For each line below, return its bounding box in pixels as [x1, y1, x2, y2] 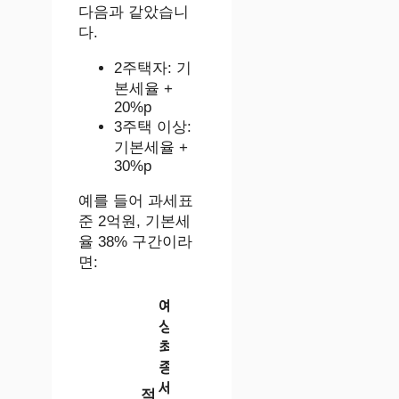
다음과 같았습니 [78, 4, 189, 21]
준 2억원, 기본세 [78, 213, 191, 231]
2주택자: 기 [114, 60, 191, 77]
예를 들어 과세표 [78, 192, 193, 210]
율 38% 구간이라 [78, 233, 192, 251]
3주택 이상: [114, 118, 191, 136]
